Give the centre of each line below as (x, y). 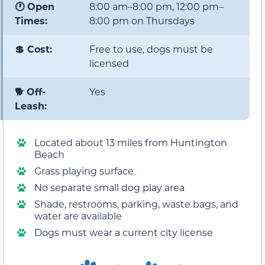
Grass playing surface (84, 171)
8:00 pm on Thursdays (142, 21)
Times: (31, 21)
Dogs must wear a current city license (124, 232)
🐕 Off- (30, 92)
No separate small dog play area (109, 188)
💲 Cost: (33, 49)
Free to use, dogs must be (151, 49)
